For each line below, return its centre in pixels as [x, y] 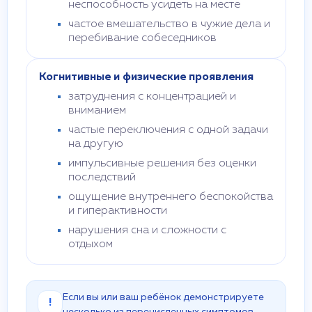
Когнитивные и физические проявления [146, 77]
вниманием [97, 111]
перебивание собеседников [142, 38]
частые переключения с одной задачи [168, 130]
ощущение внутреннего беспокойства [171, 197]
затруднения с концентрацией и [152, 97]
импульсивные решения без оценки [162, 164]
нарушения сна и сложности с [147, 231]
